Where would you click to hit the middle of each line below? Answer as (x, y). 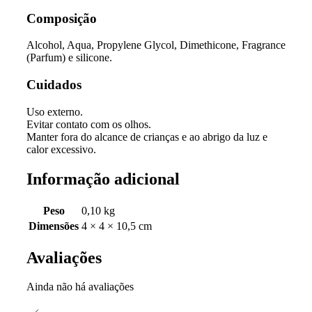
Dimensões (54, 226)
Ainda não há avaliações (80, 287)
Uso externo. (55, 111)
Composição (62, 18)
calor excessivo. (61, 149)
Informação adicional (103, 179)
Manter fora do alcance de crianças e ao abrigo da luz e (147, 136)
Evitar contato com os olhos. (89, 124)
